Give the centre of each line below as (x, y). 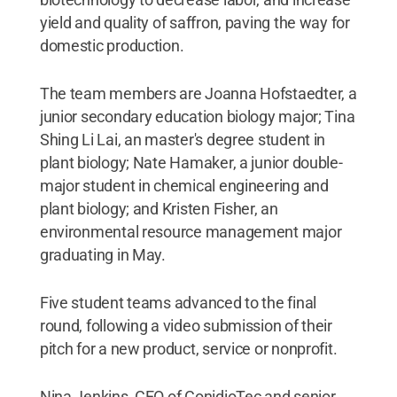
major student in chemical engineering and (184, 185)
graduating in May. (102, 254)
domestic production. (112, 45)
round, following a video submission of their (186, 325)
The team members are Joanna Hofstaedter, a (198, 93)
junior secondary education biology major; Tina (197, 116)
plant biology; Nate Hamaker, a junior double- (191, 162)
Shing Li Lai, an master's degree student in (183, 139)
